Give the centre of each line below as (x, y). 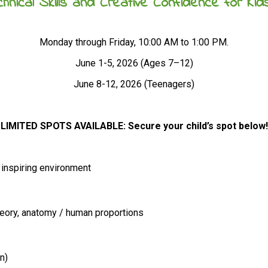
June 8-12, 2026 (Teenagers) (134, 84)
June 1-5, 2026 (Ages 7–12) (134, 63)
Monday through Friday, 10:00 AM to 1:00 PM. (134, 42)
